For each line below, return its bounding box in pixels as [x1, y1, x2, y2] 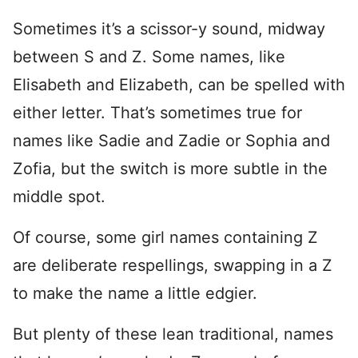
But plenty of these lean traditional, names [13, 324, 333, 344]
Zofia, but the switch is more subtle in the [13, 159, 328, 178]
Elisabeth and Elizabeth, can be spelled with [13, 75, 345, 94]
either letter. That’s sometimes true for [13, 103, 302, 122]
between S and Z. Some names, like [13, 47, 285, 66]
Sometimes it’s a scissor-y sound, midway [13, 19, 325, 38]
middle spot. [13, 187, 105, 206]
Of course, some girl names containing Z [13, 228, 318, 247]
